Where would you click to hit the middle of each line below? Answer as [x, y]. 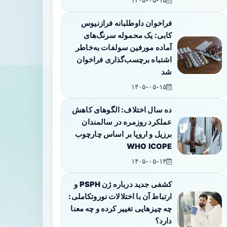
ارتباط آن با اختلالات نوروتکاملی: [120, 197]
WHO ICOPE [149, 146]
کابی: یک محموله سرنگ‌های [128, 35]
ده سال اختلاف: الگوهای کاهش [122, 110]
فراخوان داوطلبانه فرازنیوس [127, 23]
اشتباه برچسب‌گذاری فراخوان [124, 60]
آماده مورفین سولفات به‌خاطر [124, 48]
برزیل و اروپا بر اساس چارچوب [123, 134]
